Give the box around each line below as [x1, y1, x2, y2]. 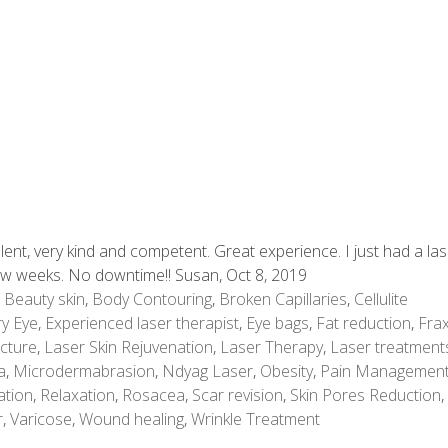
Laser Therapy [220, 336, 323, 358]
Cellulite [354, 288, 408, 310]
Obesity [260, 360, 313, 382]
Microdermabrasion [13, 360, 155, 382]
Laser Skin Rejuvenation [44, 336, 213, 358]
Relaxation [40, 384, 115, 406]
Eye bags [246, 312, 309, 334]
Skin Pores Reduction [290, 384, 441, 406]
